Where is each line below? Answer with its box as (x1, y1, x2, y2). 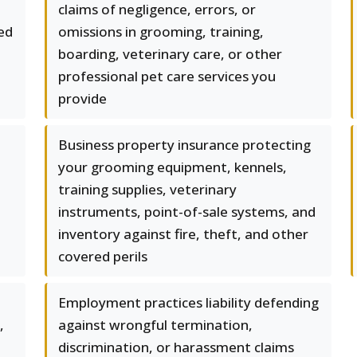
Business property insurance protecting (58, 135, 311, 154)
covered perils (58, 247, 147, 265)
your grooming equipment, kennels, (58, 158, 287, 176)
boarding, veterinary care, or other (58, 45, 282, 63)
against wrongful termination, (58, 316, 253, 334)
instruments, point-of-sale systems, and (58, 202, 316, 221)
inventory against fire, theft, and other (58, 225, 308, 243)
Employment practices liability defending (58, 293, 319, 312)
